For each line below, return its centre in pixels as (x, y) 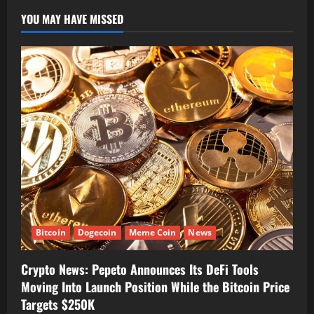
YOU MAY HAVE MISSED (72, 19)
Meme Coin (152, 232)
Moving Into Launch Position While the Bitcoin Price (155, 286)
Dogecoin (97, 232)
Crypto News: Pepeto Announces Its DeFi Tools (140, 269)
